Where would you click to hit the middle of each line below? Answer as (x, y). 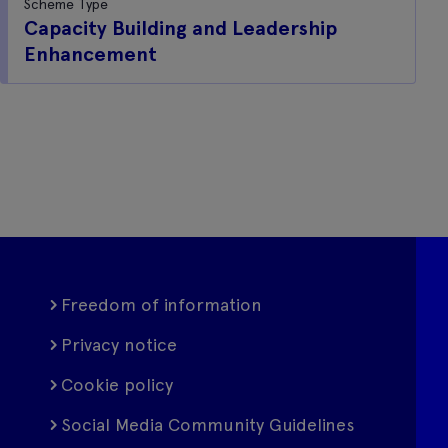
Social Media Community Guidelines (208, 424)
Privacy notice (119, 344)
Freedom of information (162, 304)
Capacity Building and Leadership (180, 28)
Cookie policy (117, 384)
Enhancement (90, 54)
